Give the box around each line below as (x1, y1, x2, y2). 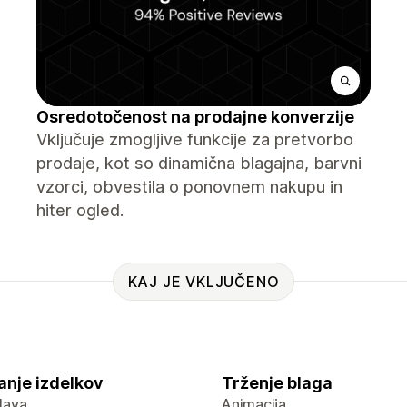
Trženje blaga (222, 373, 333, 392)
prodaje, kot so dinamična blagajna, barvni (36, 154, 362, 173)
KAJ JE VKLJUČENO (127, 272, 280, 291)
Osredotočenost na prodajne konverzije (36, 107, 354, 126)
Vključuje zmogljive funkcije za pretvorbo (36, 130, 353, 149)
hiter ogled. (36, 201, 124, 220)
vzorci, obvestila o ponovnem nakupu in (36, 177, 342, 196)
